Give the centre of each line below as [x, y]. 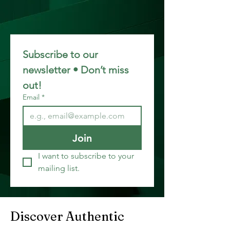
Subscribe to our [60, 54]
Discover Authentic [69, 216]
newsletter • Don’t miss [76, 70]
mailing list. [59, 168]
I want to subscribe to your [86, 156]
